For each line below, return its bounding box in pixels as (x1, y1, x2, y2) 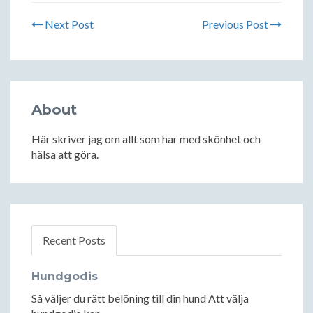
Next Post (43, 17, 94, 31)
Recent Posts (43, 233, 105, 247)
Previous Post (202, 17, 270, 31)
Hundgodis (31, 270, 98, 284)
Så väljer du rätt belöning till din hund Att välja (31, 291, 249, 305)
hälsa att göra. (31, 147, 99, 161)
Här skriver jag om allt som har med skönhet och (31, 132, 261, 146)
